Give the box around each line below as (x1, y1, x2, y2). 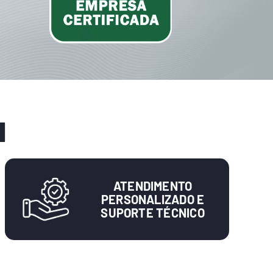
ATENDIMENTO (113, 179, 193, 194)
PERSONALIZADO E (101, 192, 205, 207)
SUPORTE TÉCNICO (101, 205, 205, 221)
